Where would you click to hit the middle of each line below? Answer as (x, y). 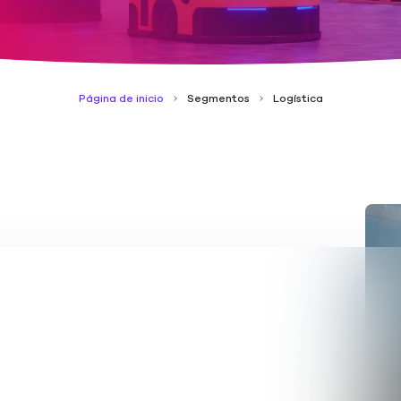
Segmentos (218, 98)
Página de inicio (121, 98)
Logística (298, 98)
